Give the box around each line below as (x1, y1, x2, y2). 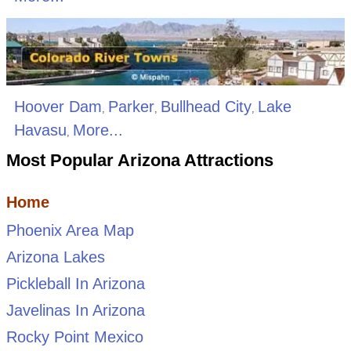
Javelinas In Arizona (5, 302, 145, 320)
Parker (107, 98, 154, 116)
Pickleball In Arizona (5, 275, 145, 293)
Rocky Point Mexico (5, 328, 143, 346)
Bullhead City (160, 98, 251, 116)
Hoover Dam (13, 98, 102, 116)
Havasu (13, 121, 67, 139)
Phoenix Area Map (5, 222, 134, 240)
